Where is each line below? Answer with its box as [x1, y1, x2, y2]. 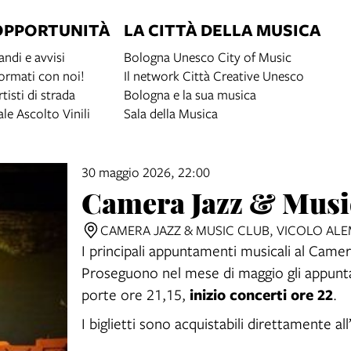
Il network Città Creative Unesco [124, 67, 304, 85]
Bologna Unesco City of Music [124, 48, 291, 66]
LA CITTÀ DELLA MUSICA [124, 18, 320, 41]
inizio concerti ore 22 [190, 284, 333, 305]
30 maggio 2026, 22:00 [81, 163, 210, 181]
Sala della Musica [124, 104, 218, 122]
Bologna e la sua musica [124, 85, 256, 103]
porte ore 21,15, [81, 284, 190, 304]
